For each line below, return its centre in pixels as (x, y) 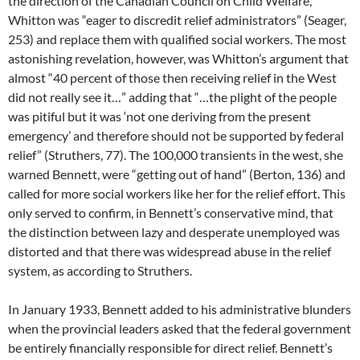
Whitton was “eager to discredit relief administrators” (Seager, (177, 20)
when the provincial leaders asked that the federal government (180, 328)
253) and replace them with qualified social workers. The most (177, 39)
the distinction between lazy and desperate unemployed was (174, 232)
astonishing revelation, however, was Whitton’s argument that (178, 58)
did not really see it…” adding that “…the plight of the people (172, 97)
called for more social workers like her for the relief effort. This (177, 193)
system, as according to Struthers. (101, 270)
